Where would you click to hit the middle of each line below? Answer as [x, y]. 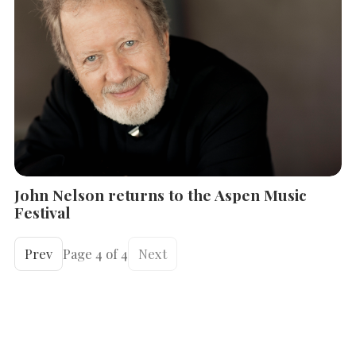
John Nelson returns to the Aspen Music [161, 195]
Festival [43, 213]
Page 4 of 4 [95, 254]
